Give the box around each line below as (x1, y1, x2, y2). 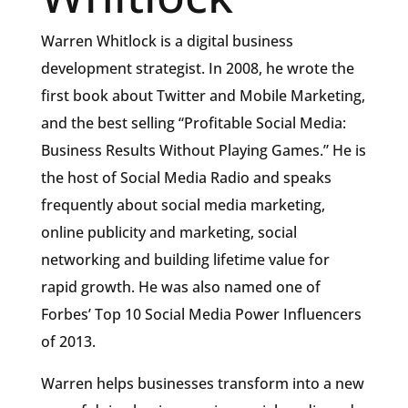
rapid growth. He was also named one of (40, 277, 321, 297)
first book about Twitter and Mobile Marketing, (40, 86, 365, 106)
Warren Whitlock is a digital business (40, 31, 293, 51)
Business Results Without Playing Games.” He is (40, 140, 366, 160)
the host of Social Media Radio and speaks (40, 168, 331, 188)
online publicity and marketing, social (40, 222, 297, 242)
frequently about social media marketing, (40, 195, 325, 215)
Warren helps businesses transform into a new (40, 373, 364, 393)
